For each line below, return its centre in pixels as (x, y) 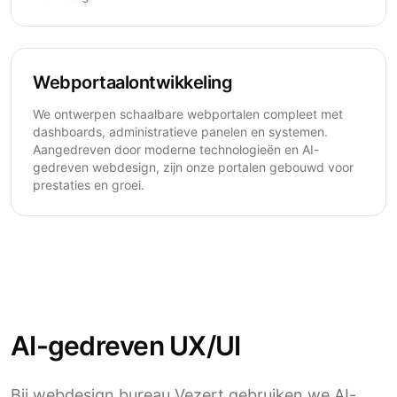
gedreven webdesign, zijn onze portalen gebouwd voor (193, 167)
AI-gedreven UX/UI (126, 346)
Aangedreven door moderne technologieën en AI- (176, 149)
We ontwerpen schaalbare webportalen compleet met (188, 114)
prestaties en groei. (89, 185)
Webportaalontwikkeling (132, 82)
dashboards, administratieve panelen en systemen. (180, 132)
